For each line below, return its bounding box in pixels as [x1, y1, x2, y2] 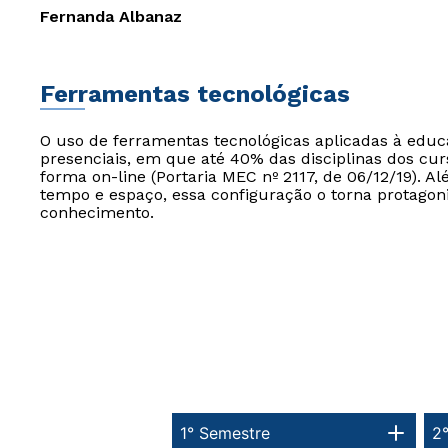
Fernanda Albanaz [40, 7, 182, 26]
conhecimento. [40, 203, 154, 222]
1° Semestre [180, 422, 270, 443]
